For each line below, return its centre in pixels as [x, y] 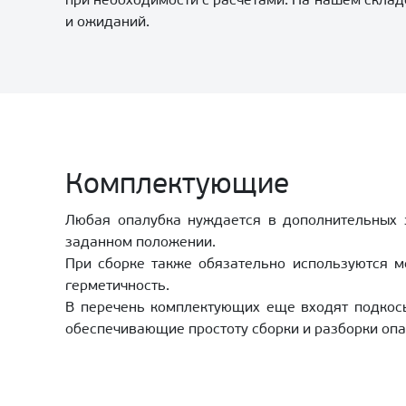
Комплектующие [177, 186]
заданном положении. [140, 243]
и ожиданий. [107, 23]
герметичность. [117, 286]
